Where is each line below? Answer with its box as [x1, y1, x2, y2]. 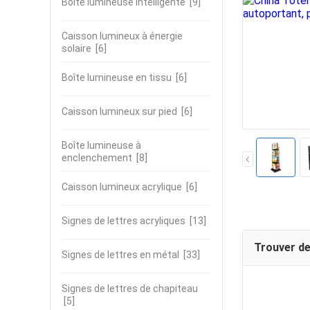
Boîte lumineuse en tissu [62, 72, 172, 83]
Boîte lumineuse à [62, 140, 141, 151]
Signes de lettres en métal [62, 249, 179, 260]
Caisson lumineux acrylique [62, 181, 182, 192]
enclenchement [62, 152, 132, 163]
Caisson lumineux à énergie [62, 30, 183, 42]
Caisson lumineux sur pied [62, 106, 177, 117]
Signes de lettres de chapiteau [62, 283, 198, 294]
